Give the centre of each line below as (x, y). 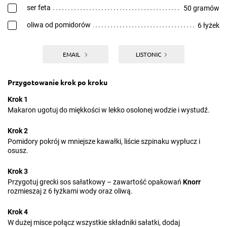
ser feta (39, 8)
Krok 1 (18, 99)
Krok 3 (18, 171)
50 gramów (201, 8)
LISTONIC (148, 54)
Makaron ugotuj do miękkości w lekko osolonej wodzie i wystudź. (109, 110)
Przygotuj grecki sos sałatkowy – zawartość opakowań (95, 182)
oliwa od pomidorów (59, 25)
